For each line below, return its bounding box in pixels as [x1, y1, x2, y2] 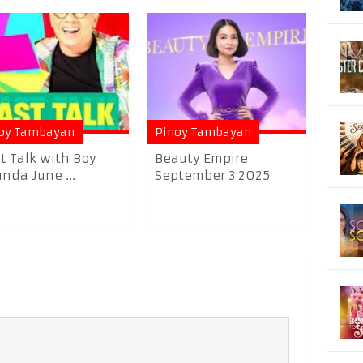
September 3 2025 [155, 168, 271, 184]
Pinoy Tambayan [155, 125, 252, 140]
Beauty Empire [155, 151, 249, 167]
